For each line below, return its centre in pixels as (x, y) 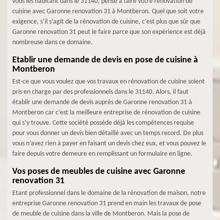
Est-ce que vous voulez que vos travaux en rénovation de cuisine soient (109, 82)
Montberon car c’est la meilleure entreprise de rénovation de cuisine (106, 113)
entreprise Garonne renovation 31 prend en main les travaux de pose (107, 204)
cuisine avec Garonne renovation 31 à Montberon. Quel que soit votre (108, 12)
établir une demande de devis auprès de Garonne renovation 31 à (102, 102)
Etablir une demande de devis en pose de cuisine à (105, 60)
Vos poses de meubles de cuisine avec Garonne (99, 172)
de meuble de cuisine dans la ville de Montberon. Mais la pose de (101, 214)
